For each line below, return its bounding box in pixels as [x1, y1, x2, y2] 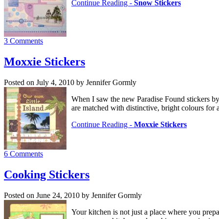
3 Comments [4, 37, 43, 45]
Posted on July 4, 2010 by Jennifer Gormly [4, 78, 136, 87]
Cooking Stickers [4, 168, 89, 181]
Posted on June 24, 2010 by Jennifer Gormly [4, 191, 142, 199]
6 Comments [4, 150, 43, 158]
